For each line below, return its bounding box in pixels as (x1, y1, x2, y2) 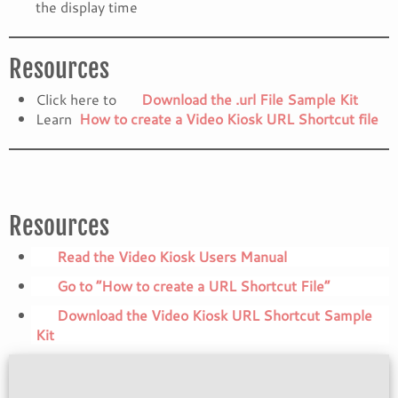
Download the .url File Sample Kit (138, 89, 358, 109)
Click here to (36, 89, 120, 109)
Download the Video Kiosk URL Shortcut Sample (57, 305, 372, 325)
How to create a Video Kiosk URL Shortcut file (79, 108, 378, 129)
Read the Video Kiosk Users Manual (57, 246, 287, 267)
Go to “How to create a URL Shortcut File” (57, 275, 330, 296)
